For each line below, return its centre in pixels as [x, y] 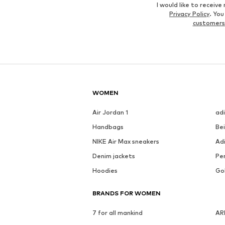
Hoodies [105, 171]
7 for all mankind [118, 213]
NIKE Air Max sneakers [126, 142]
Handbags [108, 127]
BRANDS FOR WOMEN [127, 193]
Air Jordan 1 [110, 113]
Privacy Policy [189, 14]
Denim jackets [114, 156]
